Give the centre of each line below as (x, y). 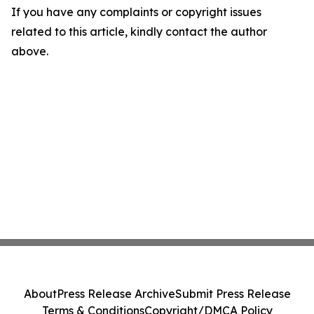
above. (30, 52)
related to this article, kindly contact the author (139, 32)
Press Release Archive (116, 294)
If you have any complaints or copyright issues (136, 12)
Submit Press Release (233, 294)
